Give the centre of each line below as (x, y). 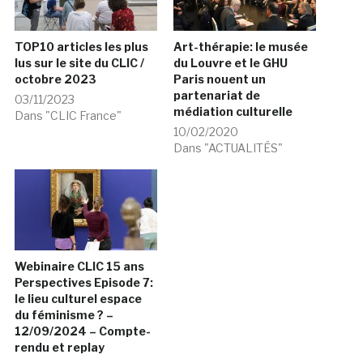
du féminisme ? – (64, 315)
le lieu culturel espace (78, 299)
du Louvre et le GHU (231, 62)
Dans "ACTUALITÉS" (228, 147)
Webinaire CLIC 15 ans (79, 267)
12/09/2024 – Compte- (82, 331)
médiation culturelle (233, 111)
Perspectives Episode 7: (83, 283)
